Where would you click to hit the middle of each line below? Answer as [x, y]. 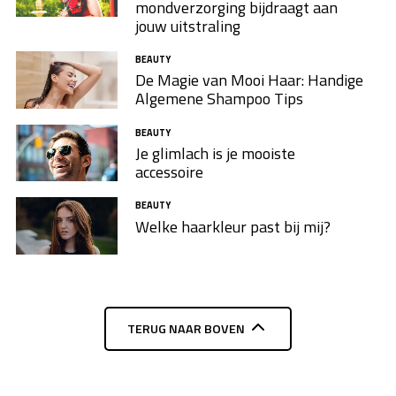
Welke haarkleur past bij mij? [232, 227]
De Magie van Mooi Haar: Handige [249, 80]
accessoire [169, 172]
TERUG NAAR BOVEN [186, 329]
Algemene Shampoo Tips [219, 99]
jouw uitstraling [187, 26]
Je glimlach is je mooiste [215, 154]
